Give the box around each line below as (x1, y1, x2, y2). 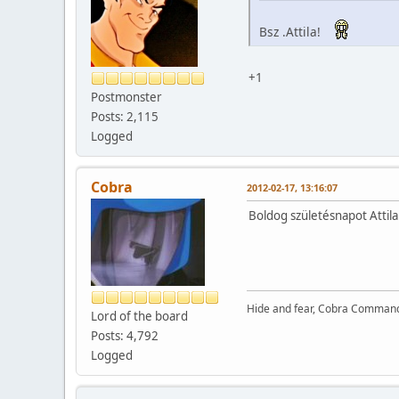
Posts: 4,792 (91, 327, 159, 344)
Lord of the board (91, 307, 188, 324)
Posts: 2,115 (91, 108, 159, 125)
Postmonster (91, 88, 162, 105)
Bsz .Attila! (259, 23, 328, 41)
